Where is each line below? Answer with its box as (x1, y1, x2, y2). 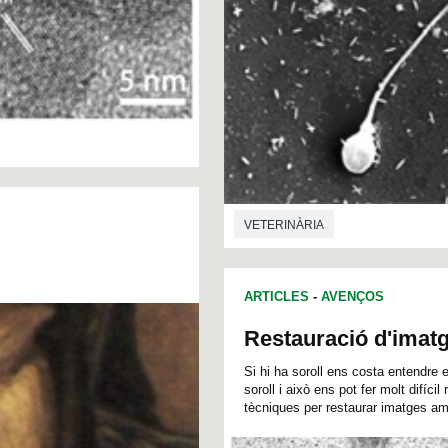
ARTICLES (244, 289, 309, 305)
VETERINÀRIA (244, 217, 324, 232)
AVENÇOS (321, 289, 384, 305)
